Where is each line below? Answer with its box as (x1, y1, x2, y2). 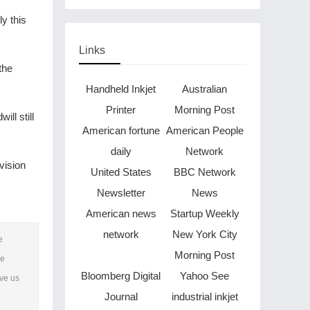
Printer (106, 104, 136, 116)
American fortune (82, 125, 160, 136)
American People (165, 125, 244, 136)
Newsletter (96, 187, 145, 199)
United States (90, 166, 152, 178)
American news (85, 208, 156, 219)
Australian (182, 83, 227, 95)
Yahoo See (180, 270, 229, 282)
